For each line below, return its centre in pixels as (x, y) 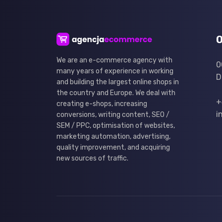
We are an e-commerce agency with (114, 60)
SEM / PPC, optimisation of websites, (116, 126)
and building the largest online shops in (118, 82)
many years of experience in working (115, 71)
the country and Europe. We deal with (116, 93)
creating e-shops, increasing (102, 104)
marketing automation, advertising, (113, 137)
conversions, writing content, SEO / (113, 115)
